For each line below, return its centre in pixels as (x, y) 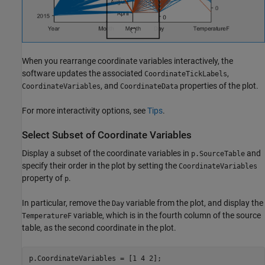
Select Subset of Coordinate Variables (107, 135)
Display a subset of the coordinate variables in (106, 153)
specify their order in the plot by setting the (100, 166)
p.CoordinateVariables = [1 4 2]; (95, 258)
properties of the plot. (218, 85)
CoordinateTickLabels (186, 74)
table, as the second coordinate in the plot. (99, 228)
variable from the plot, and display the (194, 203)
